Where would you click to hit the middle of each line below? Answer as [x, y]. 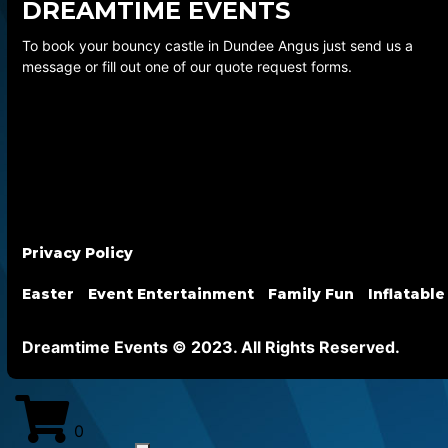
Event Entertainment [171, 293]
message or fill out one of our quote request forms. [187, 66]
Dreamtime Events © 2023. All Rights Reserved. [211, 346]
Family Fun [311, 293]
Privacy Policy [77, 252]
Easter [48, 293]
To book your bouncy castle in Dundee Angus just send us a [217, 45]
